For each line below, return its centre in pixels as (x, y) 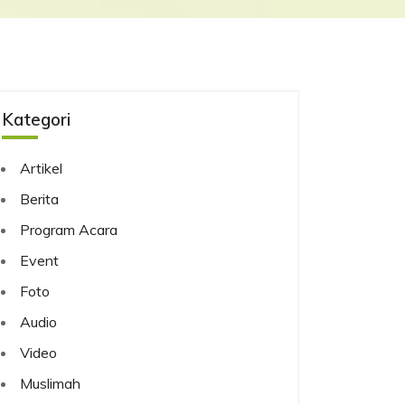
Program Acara (69, 230)
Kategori (36, 119)
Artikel (41, 168)
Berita (39, 199)
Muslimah (50, 383)
